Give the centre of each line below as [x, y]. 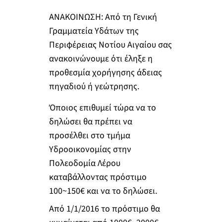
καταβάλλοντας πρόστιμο [98, 177]
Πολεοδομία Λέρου [84, 163]
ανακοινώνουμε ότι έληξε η [101, 58]
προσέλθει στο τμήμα [89, 135]
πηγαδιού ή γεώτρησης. [94, 86]
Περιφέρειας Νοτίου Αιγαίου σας [110, 45]
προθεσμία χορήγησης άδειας [105, 72]
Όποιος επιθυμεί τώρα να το [102, 108]
